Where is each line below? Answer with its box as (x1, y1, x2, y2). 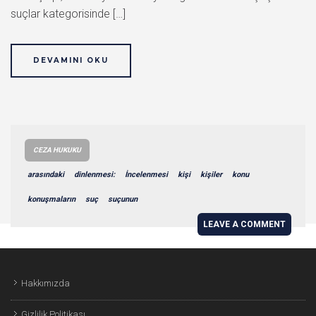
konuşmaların (28, 195, 75, 204)
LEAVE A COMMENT (203, 219, 286, 229)
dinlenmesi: (74, 170, 115, 179)
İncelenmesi (125, 170, 168, 179)
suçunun (108, 195, 138, 204)
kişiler (200, 170, 222, 179)
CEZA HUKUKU (33, 146, 81, 154)
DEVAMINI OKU (33, 56, 109, 65)
